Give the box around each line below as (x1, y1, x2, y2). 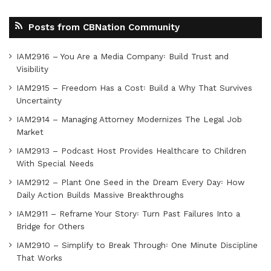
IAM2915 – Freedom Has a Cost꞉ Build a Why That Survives (16, 83, 252, 93)
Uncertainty (16, 96, 62, 106)
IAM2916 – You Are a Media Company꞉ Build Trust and (16, 51, 229, 62)
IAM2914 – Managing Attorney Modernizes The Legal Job (16, 114, 242, 125)
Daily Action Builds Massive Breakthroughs (16, 190, 184, 200)
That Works (16, 253, 62, 263)
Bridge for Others (16, 221, 85, 232)
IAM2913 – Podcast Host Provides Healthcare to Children (16, 146, 246, 156)
